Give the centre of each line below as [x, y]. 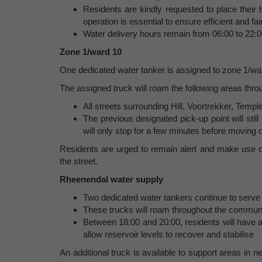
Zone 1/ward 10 [91, 52]
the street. [79, 161]
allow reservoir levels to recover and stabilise [168, 234]
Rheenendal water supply [111, 179]
